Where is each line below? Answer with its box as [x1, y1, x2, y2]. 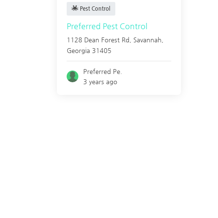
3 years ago [83, 78, 118, 85]
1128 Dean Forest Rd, [67, 36, 133, 43]
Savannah [133, 36, 162, 43]
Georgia [67, 47, 90, 54]
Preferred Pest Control [67, 21, 147, 31]
